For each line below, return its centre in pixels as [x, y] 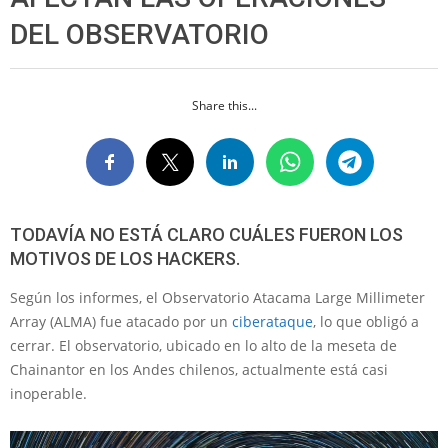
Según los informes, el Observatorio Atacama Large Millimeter [217, 297]
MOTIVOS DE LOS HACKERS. [125, 258]
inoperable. [48, 393]
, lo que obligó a [366, 321]
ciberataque [272, 321]
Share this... [224, 105]
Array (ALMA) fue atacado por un [121, 321]
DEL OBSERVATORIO [139, 34]
